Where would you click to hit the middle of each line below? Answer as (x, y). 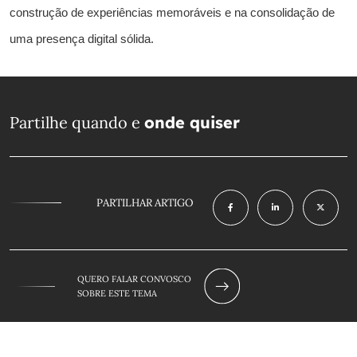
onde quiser (192, 122)
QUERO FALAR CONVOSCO (134, 279)
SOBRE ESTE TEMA (117, 293)
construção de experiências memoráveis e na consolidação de (172, 12)
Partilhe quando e (77, 122)
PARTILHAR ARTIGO (145, 202)
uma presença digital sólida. (82, 39)
